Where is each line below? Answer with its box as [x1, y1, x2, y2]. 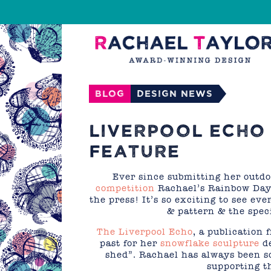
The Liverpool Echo [97, 226, 193, 237]
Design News [137, 90, 213, 97]
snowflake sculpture [160, 238, 260, 249]
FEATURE [89, 145, 181, 158]
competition [95, 183, 158, 194]
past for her [99, 238, 160, 249]
